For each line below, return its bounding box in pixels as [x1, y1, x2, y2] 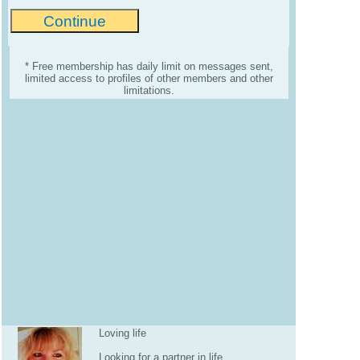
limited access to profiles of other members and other [24, 72, 273, 85]
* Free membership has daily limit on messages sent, [24, 60, 273, 73]
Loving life [99, 327, 146, 339]
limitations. [123, 84, 174, 97]
